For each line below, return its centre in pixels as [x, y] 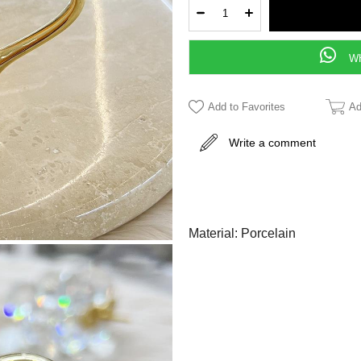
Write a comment [272, 142]
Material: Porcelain [242, 233]
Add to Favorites [247, 106]
